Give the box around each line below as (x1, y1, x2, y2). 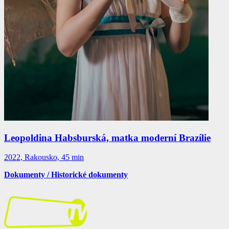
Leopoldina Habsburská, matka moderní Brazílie (4, 132, 211, 143)
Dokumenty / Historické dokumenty (4, 170, 128, 179)
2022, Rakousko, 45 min (4, 153, 84, 162)
